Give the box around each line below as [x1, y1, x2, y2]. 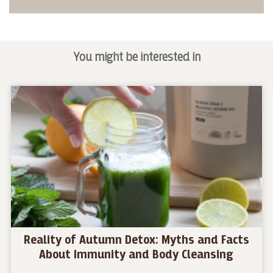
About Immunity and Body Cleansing [39, 248, 234, 261]
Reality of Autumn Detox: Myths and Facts [23, 233, 249, 247]
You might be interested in [73, 51, 200, 63]
